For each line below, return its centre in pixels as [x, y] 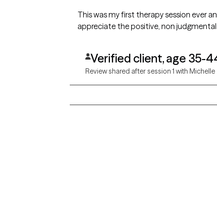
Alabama [131, 196]
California [132, 210]
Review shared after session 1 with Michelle [150, 71]
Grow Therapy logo [56, 169]
